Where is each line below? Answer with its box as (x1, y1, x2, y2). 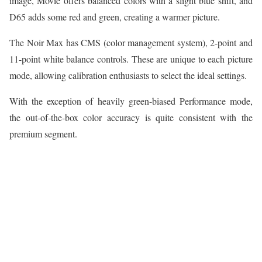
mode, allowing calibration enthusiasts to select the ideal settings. (9, 69, 247, 82)
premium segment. (9, 127, 77, 140)
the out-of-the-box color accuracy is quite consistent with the (9, 111, 253, 124)
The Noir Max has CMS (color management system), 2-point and (9, 36, 253, 49)
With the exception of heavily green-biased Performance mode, (9, 95, 253, 108)
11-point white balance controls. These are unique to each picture (9, 53, 253, 65)
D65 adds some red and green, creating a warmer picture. (9, 11, 220, 23)
